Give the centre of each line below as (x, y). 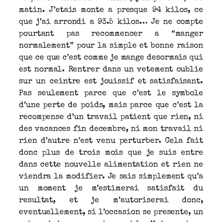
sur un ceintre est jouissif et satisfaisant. (111, 82)
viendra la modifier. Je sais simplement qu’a (111, 177)
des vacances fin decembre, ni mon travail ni (111, 129)
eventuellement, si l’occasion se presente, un (111, 212)
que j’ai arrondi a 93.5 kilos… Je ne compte (111, 22)
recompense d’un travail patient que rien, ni (111, 117)
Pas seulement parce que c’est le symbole (111, 93)
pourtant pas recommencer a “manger (111, 34)
